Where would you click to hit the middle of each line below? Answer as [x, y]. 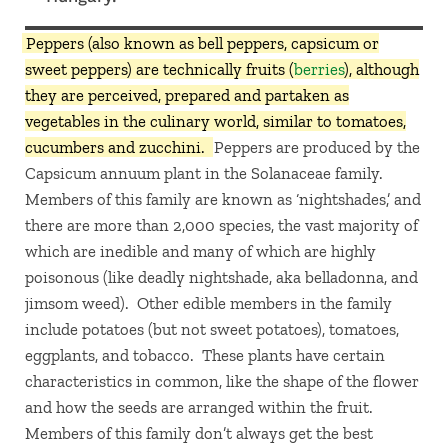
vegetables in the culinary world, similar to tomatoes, [215, 121]
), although [381, 69]
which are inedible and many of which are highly [200, 251]
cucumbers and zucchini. [116, 147]
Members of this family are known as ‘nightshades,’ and [222, 199]
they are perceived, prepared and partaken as [186, 95]
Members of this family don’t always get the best [198, 433]
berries [318, 69]
